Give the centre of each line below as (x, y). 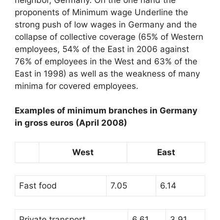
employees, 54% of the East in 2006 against (102, 49)
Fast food (38, 186)
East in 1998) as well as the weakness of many (107, 73)
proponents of (43, 12)
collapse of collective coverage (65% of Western (109, 37)
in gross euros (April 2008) (71, 123)
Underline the (160, 12)
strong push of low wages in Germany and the (106, 24)
